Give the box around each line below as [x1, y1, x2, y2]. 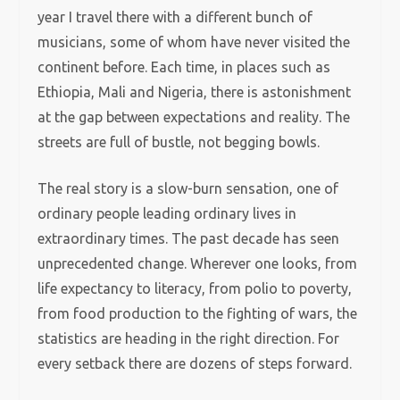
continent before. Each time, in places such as [37, 59, 331, 75]
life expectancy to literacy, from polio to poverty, [37, 280, 353, 296]
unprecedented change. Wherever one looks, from [37, 255, 358, 271]
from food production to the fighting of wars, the [37, 305, 358, 321]
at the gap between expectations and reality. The [37, 109, 351, 125]
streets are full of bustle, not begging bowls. [37, 134, 321, 150]
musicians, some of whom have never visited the [37, 34, 351, 50]
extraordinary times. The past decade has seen [37, 230, 340, 246]
